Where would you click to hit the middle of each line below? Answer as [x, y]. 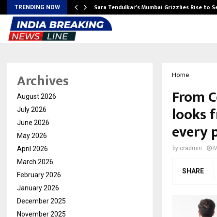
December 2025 [41, 201]
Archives [43, 81]
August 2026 [37, 96]
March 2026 [35, 162]
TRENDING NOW [37, 7]
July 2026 [32, 109]
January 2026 [38, 188]
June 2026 [33, 123]
